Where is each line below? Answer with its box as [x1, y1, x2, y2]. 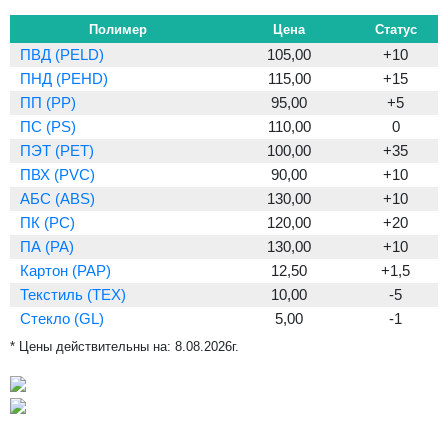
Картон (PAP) [20, 262, 111, 279]
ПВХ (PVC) [20, 166, 95, 183]
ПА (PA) [20, 238, 74, 255]
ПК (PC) [20, 214, 75, 231]
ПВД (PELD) [20, 46, 104, 63]
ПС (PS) [20, 118, 76, 135]
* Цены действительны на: [10, 339, 175, 354]
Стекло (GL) [20, 310, 104, 327]
